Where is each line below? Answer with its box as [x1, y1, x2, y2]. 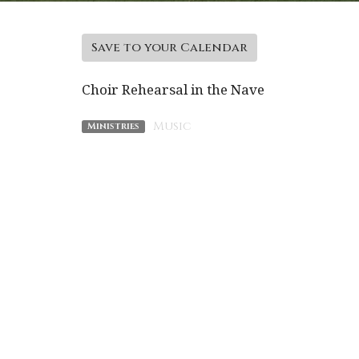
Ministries [87, 119, 139, 132]
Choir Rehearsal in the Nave [82, 80, 264, 99]
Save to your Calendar [91, 39, 248, 57]
